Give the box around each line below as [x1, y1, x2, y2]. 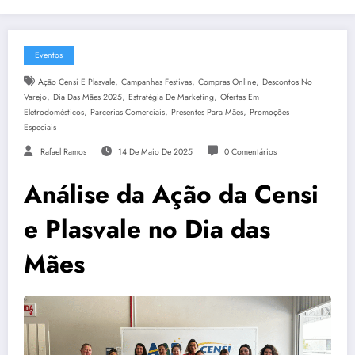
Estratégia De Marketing [128, 90, 214, 103]
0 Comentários [223, 145, 277, 158]
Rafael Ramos [40, 145, 86, 158]
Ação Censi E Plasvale [37, 75, 115, 88]
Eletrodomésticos [24, 105, 84, 118]
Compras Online [197, 75, 256, 88]
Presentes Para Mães [171, 105, 243, 118]
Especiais [24, 120, 56, 133]
